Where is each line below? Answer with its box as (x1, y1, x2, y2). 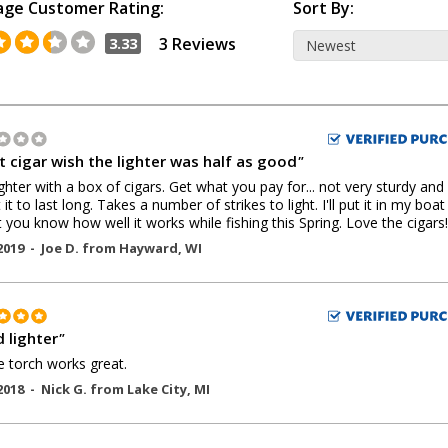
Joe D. (41, 239, 82, 257)
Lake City (127, 380, 187, 398)
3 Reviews (159, 32, 236, 55)
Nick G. (41, 380, 90, 398)
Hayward (119, 239, 178, 257)
